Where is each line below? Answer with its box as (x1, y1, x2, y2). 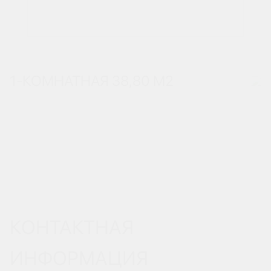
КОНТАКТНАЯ (10, 216, 134, 239)
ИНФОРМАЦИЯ (10, 247, 148, 270)
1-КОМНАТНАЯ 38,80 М (10, 72, 165, 90)
